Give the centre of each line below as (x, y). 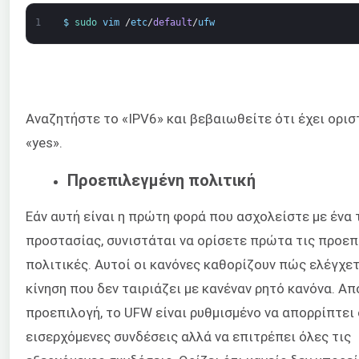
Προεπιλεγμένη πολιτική (161, 180)
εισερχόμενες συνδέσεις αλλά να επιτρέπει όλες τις (188, 337)
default (172, 23)
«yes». (44, 143)
